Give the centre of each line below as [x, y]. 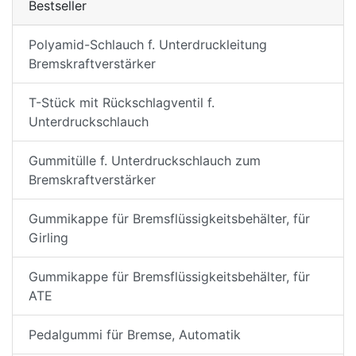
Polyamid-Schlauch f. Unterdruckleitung [148, 45]
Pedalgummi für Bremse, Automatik [135, 335]
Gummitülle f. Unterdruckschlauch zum [145, 161]
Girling [48, 238]
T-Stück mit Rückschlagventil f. [122, 103]
